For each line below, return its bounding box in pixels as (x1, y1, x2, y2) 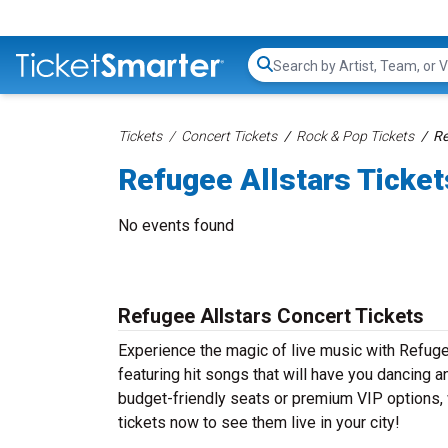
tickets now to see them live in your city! (118, 413, 400, 432)
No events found (118, 216, 234, 235)
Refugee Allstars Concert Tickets (118, 304, 424, 328)
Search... (272, 65, 329, 85)
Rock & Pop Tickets (296, 128, 414, 144)
